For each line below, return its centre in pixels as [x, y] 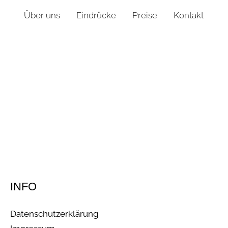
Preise [145, 15]
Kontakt [189, 15]
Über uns [42, 15]
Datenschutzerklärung [54, 214]
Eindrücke [96, 15]
